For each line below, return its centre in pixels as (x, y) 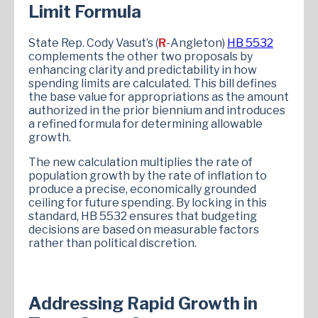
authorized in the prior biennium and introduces (157, 111)
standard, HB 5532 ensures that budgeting (143, 216)
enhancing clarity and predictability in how (143, 70)
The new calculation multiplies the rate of (141, 163)
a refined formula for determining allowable (146, 124)
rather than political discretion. (113, 243)
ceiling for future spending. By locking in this (148, 203)
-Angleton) (197, 43)
